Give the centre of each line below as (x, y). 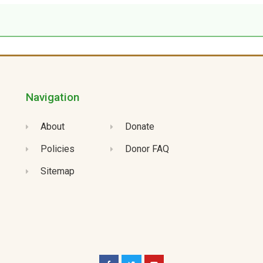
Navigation (52, 97)
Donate (140, 126)
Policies (58, 149)
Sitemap (58, 171)
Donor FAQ (147, 149)
